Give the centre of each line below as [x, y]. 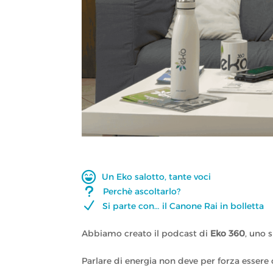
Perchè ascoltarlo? [142, 191]
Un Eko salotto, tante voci [157, 176]
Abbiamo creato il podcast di [146, 234]
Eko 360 [228, 234]
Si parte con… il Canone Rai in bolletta [183, 206]
